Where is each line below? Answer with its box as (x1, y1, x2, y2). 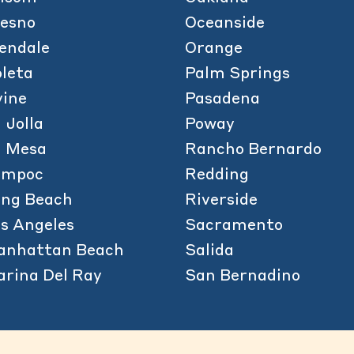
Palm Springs (185, 66, 291, 82)
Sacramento (185, 218, 284, 234)
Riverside (185, 193, 258, 209)
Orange (185, 41, 243, 57)
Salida (185, 243, 235, 259)
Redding (185, 168, 250, 183)
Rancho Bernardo (185, 142, 322, 158)
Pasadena (185, 92, 261, 107)
